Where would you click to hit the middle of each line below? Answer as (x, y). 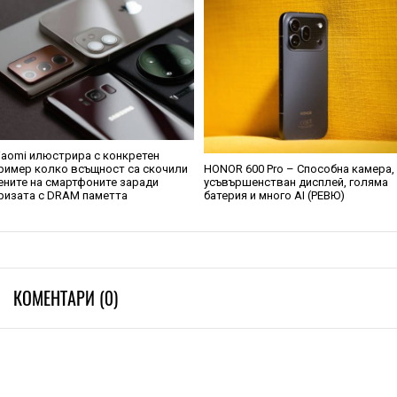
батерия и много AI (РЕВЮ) (275, 195)
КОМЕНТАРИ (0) (66, 298)
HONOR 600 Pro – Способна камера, (300, 169)
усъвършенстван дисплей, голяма (296, 182)
